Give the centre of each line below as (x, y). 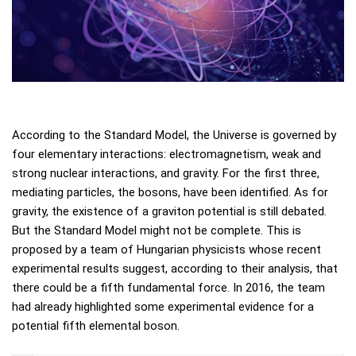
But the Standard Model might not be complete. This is (157, 230)
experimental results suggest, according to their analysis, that (175, 269)
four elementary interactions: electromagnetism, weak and (166, 154)
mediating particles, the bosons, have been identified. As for (170, 192)
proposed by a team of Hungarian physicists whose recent (166, 250)
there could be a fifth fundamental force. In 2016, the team (168, 288)
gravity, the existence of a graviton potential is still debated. (169, 211)
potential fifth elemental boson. (96, 326)
